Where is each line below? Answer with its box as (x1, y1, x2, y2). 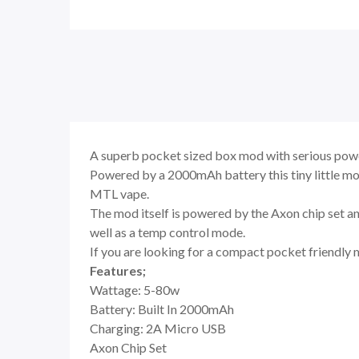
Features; (90, 263, 146, 278)
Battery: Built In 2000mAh (90, 301, 234, 317)
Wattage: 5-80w (90, 282, 179, 297)
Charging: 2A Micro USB (90, 321, 226, 336)
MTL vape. (90, 186, 149, 201)
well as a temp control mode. (90, 224, 248, 240)
